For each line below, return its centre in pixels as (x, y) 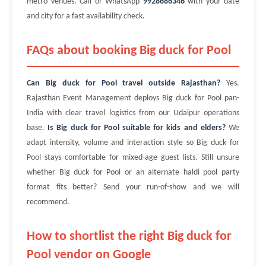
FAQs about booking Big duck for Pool (129, 51)
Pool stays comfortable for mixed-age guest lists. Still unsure (133, 158)
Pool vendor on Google (89, 255)
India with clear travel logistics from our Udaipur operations (133, 113)
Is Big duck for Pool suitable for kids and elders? (137, 128)
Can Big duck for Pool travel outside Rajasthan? (124, 83)
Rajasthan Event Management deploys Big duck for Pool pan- (133, 98)
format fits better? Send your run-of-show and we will (133, 187)
